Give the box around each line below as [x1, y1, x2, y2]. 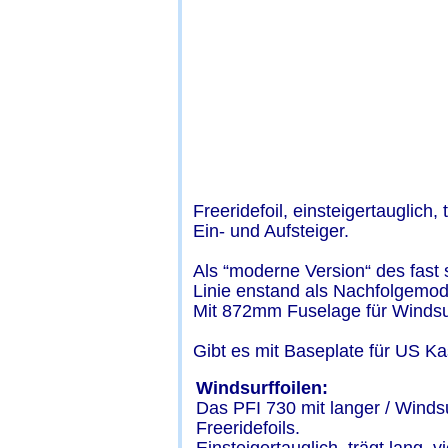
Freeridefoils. [195, 417, 300, 438]
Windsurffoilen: [195, 377, 328, 398]
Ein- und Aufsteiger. [192, 220, 349, 241]
